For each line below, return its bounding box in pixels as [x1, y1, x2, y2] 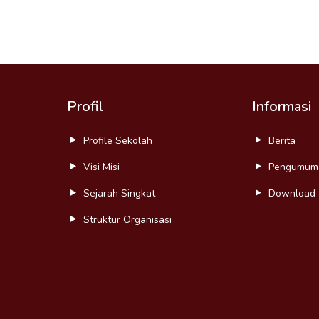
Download [268, 186, 315, 200]
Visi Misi [83, 159, 120, 174]
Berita [268, 133, 296, 147]
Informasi [252, 96, 311, 116]
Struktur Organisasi [83, 212, 172, 226]
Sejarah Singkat [83, 186, 155, 200]
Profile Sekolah [83, 133, 152, 147]
